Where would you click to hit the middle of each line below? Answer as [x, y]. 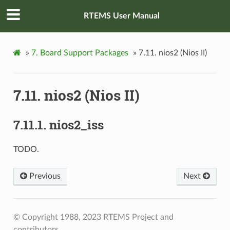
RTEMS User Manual [122, 16]
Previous [44, 176]
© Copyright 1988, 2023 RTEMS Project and [93, 217]
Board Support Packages [84, 53]
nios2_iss [76, 125]
